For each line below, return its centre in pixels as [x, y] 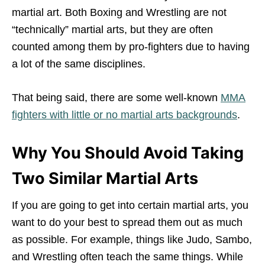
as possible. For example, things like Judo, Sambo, [132, 239]
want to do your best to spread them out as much [127, 222]
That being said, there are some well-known [116, 97]
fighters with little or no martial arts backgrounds [125, 114]
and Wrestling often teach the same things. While [127, 256]
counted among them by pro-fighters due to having [131, 46]
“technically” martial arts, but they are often [112, 29]
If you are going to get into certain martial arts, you [130, 205]
